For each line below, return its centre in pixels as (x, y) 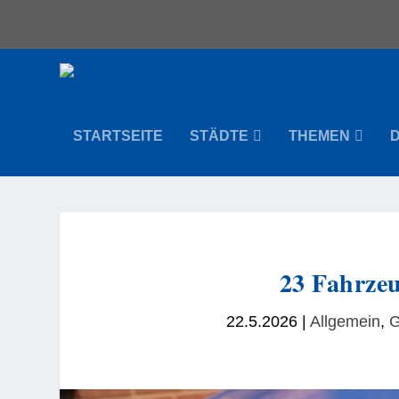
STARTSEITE (118, 136)
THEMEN (320, 136)
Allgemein (345, 322)
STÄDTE (220, 136)
